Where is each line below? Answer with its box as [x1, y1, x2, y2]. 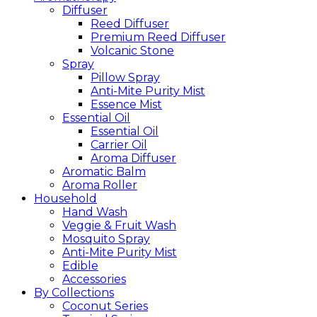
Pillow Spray [91, 70, 160, 84]
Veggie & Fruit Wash [62, 218, 176, 232]
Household [34, 191, 97, 205]
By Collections [34, 285, 114, 299]
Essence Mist [91, 97, 162, 111]
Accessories [62, 272, 126, 286]
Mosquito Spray [62, 231, 150, 246]
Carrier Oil [91, 137, 147, 151]
